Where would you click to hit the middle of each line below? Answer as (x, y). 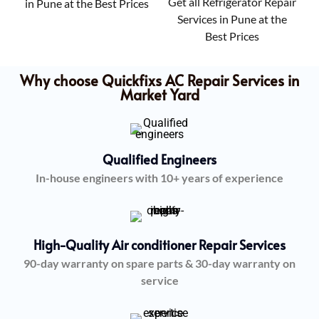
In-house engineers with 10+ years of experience (159, 177)
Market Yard (159, 94)
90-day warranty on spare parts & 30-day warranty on (159, 263)
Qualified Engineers (159, 159)
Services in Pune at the (232, 19)
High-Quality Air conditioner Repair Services (159, 244)
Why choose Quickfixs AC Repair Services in (159, 80)
